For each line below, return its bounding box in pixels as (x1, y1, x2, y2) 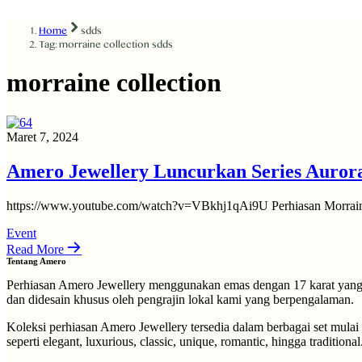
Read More (6, 242, 64, 256)
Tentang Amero (6, 255, 66, 266)
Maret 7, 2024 (6, 129, 78, 144)
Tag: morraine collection (39, 36, 149, 52)
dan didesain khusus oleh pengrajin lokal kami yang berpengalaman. (6, 292, 354, 306)
